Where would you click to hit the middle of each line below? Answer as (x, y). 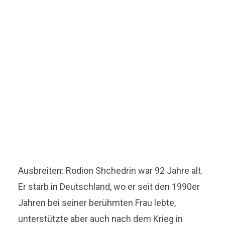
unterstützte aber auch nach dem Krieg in (101, 218)
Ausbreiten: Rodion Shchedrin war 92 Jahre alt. (111, 170)
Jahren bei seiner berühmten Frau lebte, (97, 202)
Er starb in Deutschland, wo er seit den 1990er (109, 186)
